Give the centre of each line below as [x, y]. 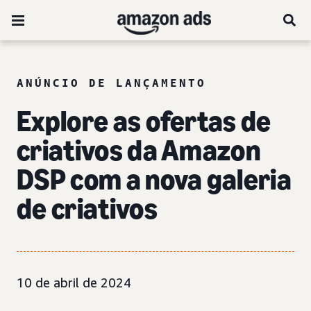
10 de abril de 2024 [74, 283]
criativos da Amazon [139, 150]
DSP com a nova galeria [154, 179]
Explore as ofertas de [144, 121]
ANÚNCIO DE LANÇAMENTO [111, 83]
